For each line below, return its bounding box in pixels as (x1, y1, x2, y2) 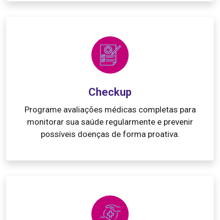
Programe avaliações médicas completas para (24, 105, 196, 114)
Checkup (88, 86, 132, 98)
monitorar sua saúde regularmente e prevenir (27, 117, 193, 127)
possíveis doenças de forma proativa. (40, 129, 180, 139)
